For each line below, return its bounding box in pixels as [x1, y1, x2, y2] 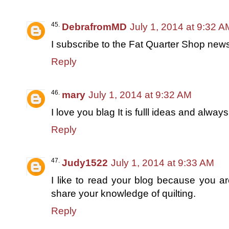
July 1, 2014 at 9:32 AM [88, 89, 192, 100]
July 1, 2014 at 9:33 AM [111, 157, 214, 168]
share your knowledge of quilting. [51, 188, 196, 199]
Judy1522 [62, 157, 108, 168]
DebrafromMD [62, 21, 127, 32]
